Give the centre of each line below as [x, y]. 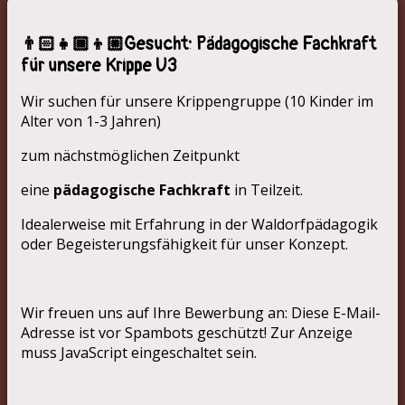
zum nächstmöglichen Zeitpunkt [130, 155]
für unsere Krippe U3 [99, 66]
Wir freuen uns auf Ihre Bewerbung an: [156, 312]
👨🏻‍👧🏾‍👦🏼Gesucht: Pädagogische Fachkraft [198, 44]
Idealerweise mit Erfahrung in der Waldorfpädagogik [199, 224]
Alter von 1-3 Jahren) [91, 121]
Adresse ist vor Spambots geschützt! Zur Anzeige [187, 332]
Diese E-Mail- [336, 312]
